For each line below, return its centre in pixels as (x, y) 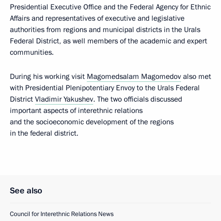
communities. (32, 52)
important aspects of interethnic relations (76, 110)
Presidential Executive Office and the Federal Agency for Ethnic (110, 7)
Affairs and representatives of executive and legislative (97, 18)
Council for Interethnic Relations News (62, 214)
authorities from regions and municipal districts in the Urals (105, 30)
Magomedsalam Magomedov (134, 76)
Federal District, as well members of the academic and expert (109, 41)
